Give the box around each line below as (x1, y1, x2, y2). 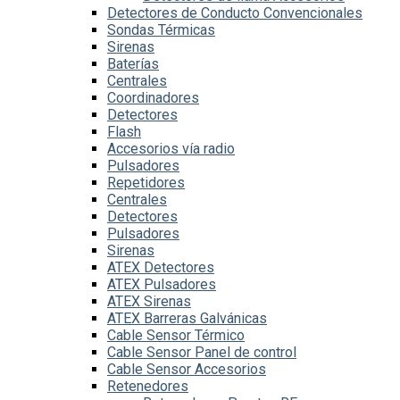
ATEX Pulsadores (107, 276, 216, 293)
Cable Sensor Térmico (107, 327, 245, 344)
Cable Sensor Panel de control (107, 344, 296, 361)
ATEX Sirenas (107, 293, 191, 310)
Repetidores (107, 174, 185, 191)
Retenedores (107, 378, 188, 395)
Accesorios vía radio (107, 140, 235, 157)
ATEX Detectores (107, 259, 214, 276)
